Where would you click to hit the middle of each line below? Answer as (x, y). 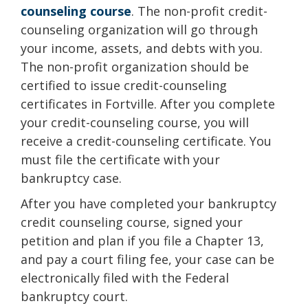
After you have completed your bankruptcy (148, 203)
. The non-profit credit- (199, 11)
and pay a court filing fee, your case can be (147, 259)
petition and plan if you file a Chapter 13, (142, 241)
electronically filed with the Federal (125, 278)
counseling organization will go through (139, 30)
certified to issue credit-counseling (124, 85)
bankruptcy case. (71, 178)
